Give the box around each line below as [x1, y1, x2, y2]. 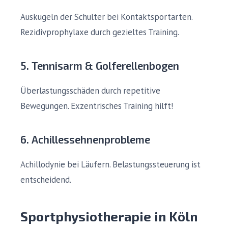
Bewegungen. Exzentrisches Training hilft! [20, 100, 173, 111]
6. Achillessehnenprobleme [20, 133, 150, 146]
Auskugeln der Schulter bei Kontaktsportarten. [20, 11, 192, 22]
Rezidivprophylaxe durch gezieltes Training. [20, 26, 179, 38]
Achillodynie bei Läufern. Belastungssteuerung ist [20, 159, 201, 170]
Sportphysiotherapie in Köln [20, 208, 197, 224]
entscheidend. [20, 174, 71, 185]
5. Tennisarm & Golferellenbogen [20, 59, 179, 72]
